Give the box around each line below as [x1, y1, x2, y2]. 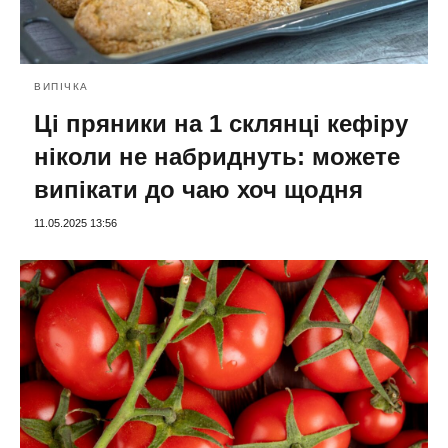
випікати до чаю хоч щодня [34, 176, 363, 204]
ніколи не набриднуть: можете [34, 143, 400, 171]
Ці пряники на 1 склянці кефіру [34, 110, 408, 138]
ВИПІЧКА [34, 81, 89, 93]
